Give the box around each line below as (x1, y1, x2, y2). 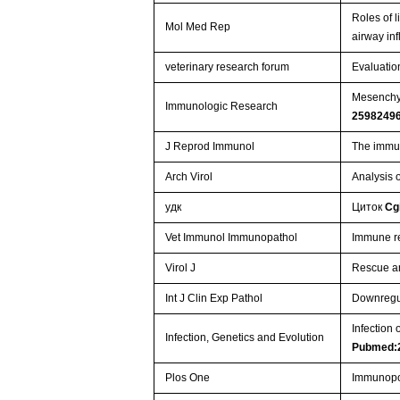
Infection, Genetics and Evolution (165, 330, 325, 344)
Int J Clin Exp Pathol (165, 291, 263, 304)
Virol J (165, 261, 196, 274)
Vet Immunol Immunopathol (165, 230, 298, 244)
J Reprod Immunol (165, 139, 255, 153)
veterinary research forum (165, 60, 290, 73)
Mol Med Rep (165, 20, 231, 33)
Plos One (165, 371, 211, 384)
